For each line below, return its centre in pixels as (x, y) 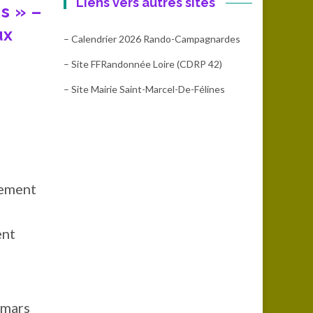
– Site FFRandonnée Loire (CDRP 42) (143, 64)
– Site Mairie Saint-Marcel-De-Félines (144, 89)
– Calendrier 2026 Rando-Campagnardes (152, 39)
